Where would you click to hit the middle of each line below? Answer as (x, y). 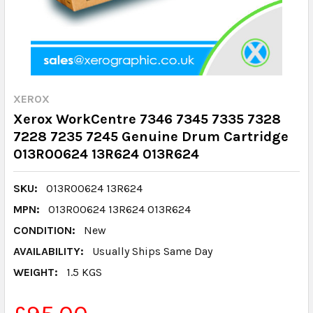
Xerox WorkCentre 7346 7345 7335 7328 (147, 119)
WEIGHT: (36, 272)
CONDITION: (44, 230)
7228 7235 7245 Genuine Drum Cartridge (151, 137)
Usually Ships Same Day (152, 251)
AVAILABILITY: (49, 251)
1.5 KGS (84, 272)
